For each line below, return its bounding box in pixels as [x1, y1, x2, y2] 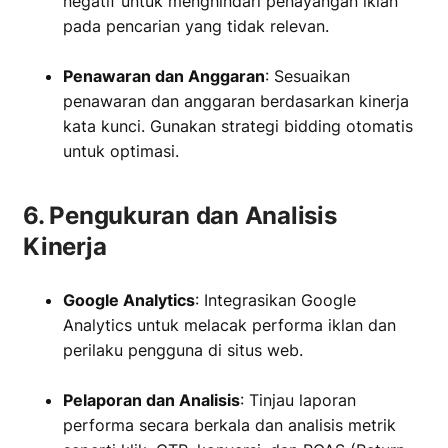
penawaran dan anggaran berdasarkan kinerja [63, 91, 409, 111]
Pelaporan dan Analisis [63, 390, 240, 410]
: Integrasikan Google [195, 290, 356, 310]
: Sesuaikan [265, 66, 350, 86]
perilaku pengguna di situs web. [63, 340, 303, 360]
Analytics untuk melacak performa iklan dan [63, 315, 396, 335]
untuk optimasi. [63, 141, 179, 161]
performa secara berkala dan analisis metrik [63, 415, 396, 435]
